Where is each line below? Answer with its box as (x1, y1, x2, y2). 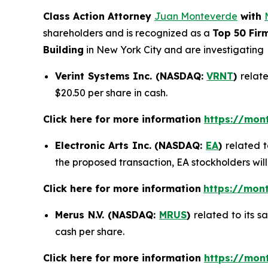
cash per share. (55, 226, 124, 238)
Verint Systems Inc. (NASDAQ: (55, 70, 207, 83)
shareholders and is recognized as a (43, 27, 212, 39)
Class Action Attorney (43, 10, 154, 23)
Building (43, 44, 84, 56)
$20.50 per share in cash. (55, 87, 167, 99)
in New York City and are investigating (84, 44, 264, 56)
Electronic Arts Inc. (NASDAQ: (55, 139, 206, 152)
